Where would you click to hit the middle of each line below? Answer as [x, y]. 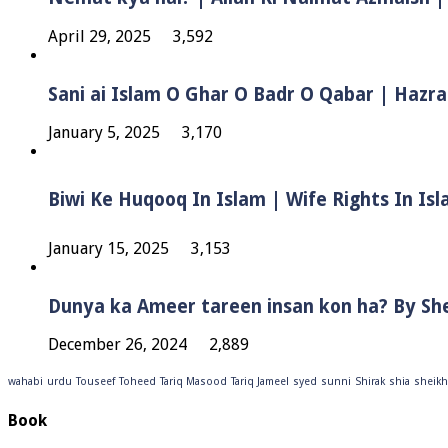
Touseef [95, 382]
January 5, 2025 [104, 133]
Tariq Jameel [260, 382]
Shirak [370, 382]
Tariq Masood [193, 382]
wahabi [25, 382]
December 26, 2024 [117, 345]
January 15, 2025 [108, 248]
